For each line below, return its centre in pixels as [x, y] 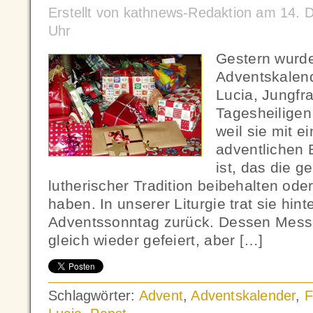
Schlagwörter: [94, 296]
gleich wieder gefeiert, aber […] [156, 240]
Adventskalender [243, 296]
